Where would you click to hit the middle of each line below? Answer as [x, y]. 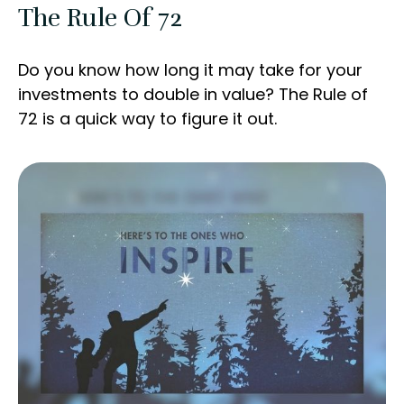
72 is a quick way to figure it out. [147, 119]
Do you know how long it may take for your [190, 70]
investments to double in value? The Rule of [193, 95]
